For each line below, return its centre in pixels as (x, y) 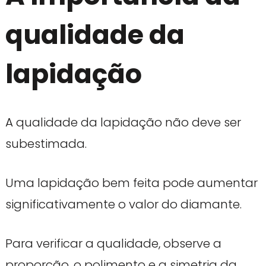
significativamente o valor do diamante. (123, 205)
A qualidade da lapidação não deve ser (123, 123)
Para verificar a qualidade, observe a (113, 244)
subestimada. (46, 144)
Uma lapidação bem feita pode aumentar (131, 183)
